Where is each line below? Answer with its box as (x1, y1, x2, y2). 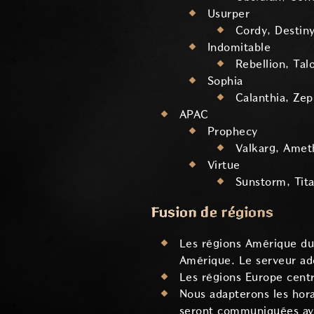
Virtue (207, 158, 240, 171)
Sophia (207, 74, 243, 87)
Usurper (207, 7, 250, 20)
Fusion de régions (151, 205, 274, 220)
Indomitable (207, 41, 271, 53)
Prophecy (207, 125, 258, 137)
